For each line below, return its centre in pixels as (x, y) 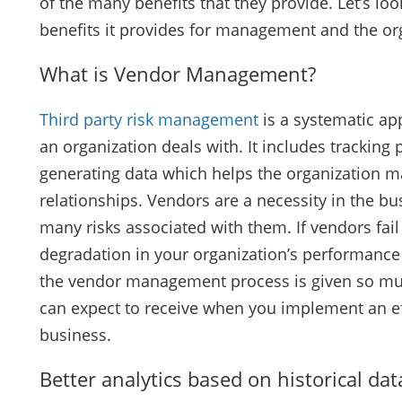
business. (75, 334)
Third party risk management (149, 119)
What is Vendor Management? (177, 74)
